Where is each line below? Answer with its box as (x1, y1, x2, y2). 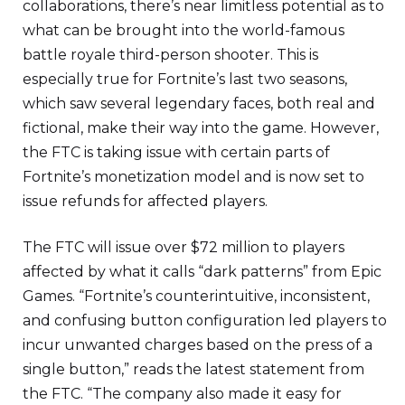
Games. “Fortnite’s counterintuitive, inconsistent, (23, 287, 370, 305)
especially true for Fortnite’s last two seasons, (23, 70, 347, 88)
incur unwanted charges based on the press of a (23, 335, 372, 353)
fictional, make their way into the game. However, (23, 118, 379, 137)
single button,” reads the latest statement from (23, 360, 364, 378)
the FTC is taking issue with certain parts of (23, 143, 330, 161)
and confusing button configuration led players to (23, 311, 387, 329)
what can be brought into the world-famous (23, 21, 344, 39)
